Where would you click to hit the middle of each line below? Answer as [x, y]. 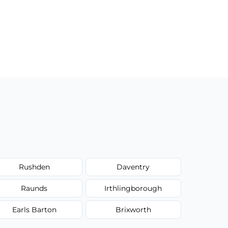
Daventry [133, 167]
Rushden [34, 167]
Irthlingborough [133, 188]
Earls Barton [34, 209]
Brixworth [133, 209]
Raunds [34, 188]
